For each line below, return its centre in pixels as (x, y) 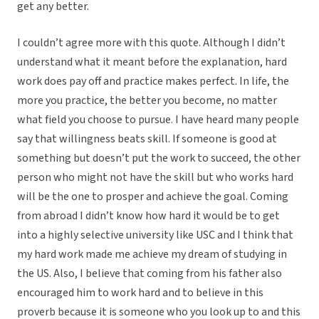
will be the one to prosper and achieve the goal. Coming (153, 197)
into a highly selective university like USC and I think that (155, 235)
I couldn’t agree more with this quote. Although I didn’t (151, 43)
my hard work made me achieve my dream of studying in (152, 255)
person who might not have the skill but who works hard (155, 178)
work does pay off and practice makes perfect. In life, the (153, 82)
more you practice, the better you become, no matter (147, 101)
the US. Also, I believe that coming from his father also (150, 274)
